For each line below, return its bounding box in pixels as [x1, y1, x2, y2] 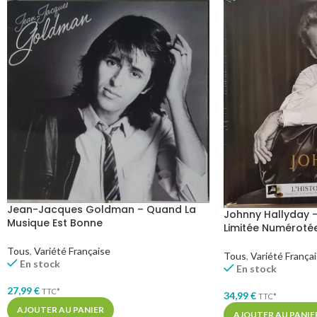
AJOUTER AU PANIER [17, 304, 104, 315]
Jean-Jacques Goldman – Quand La [7, 202, 196, 217]
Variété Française [34, 244, 110, 257]
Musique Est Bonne [7, 215, 103, 230]
